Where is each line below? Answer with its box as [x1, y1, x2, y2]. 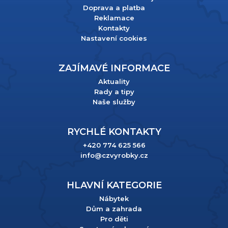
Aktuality [98, 77, 130, 85]
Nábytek [99, 194, 129, 203]
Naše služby [93, 98, 135, 106]
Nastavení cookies [81, 34, 147, 42]
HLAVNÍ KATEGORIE [66, 180, 162, 191]
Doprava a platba [83, 4, 145, 12]
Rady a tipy [94, 88, 134, 96]
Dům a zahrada [86, 205, 142, 213]
